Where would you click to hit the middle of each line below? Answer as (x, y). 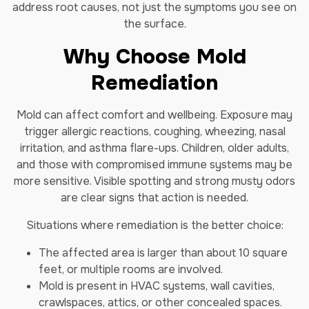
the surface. (154, 24)
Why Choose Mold (154, 57)
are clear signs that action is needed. (154, 198)
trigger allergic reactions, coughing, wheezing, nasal (154, 131)
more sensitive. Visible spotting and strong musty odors (154, 181)
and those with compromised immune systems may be (154, 165)
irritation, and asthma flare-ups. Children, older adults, (154, 148)
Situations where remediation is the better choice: (154, 225)
